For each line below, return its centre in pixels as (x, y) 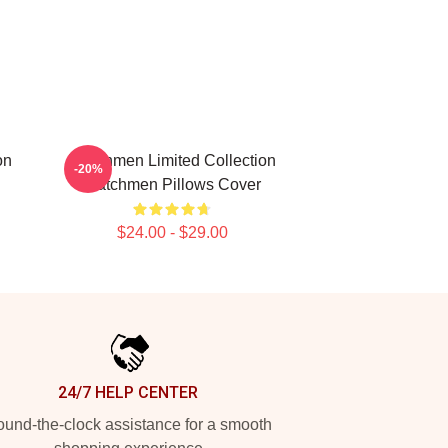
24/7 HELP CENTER (128, 392)
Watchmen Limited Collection (172, 160)
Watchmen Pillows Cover (172, 184)
